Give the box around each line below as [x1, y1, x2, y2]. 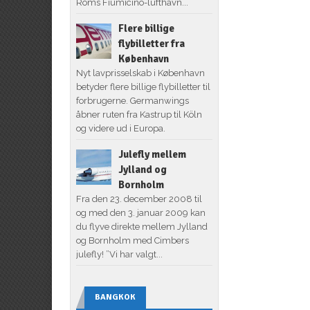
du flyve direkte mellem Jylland [75, 221, 208, 232]
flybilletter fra [118, 37, 185, 50]
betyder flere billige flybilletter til [75, 81, 210, 92]
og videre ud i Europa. [75, 122, 165, 134]
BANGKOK [94, 291, 136, 302]
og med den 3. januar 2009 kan [75, 207, 206, 218]
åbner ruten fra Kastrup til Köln [75, 109, 202, 120]
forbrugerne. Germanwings [75, 95, 189, 106]
